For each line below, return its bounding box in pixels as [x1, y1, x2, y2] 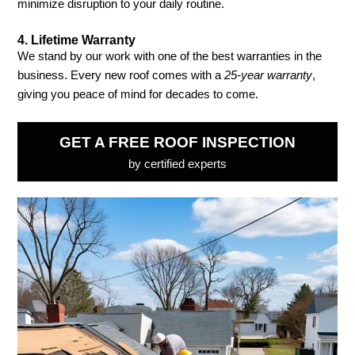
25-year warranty [224, 68, 313, 82]
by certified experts [128, 158, 227, 171]
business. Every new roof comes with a [17, 68, 225, 82]
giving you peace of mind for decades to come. [17, 87, 259, 101]
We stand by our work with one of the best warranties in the [17, 49, 323, 63]
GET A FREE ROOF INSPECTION [59, 134, 296, 151]
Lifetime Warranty [31, 32, 136, 47]
